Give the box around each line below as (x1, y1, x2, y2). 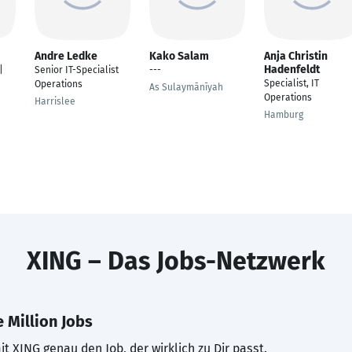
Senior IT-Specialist (35, 64, 119, 75)
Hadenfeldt (264, 63, 320, 76)
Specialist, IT (264, 78, 319, 89)
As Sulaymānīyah (149, 82, 223, 93)
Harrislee (35, 96, 75, 107)
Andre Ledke (35, 49, 97, 63)
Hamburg (264, 109, 303, 120)
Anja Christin (264, 49, 328, 63)
